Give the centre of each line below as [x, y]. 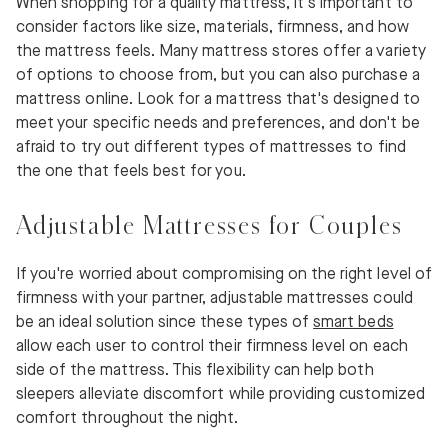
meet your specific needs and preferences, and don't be [218, 124]
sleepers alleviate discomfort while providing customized [220, 395]
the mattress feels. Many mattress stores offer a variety [221, 52]
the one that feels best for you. [131, 172]
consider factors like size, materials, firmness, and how [212, 28]
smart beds [353, 323]
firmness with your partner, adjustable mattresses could [214, 299]
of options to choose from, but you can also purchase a [218, 76]
